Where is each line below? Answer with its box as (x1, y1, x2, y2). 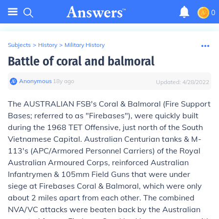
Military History (65, 41, 105, 48)
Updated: (156, 78, 182, 86)
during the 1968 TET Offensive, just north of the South (8, 122, 203, 132)
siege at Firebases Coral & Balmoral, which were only (8, 181, 202, 191)
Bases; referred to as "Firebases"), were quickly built (8, 110, 198, 120)
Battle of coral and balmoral (8, 54, 154, 69)
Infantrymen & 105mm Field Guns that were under (8, 169, 190, 179)
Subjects (8, 41, 31, 48)
